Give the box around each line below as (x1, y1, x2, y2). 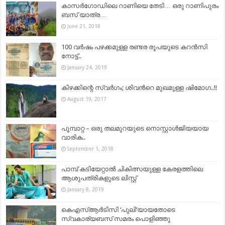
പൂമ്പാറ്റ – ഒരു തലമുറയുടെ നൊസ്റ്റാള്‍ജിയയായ (61, 124, 209, 132)
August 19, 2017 (67, 95, 107, 102)
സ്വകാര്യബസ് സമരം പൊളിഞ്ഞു (61, 215, 171, 223)
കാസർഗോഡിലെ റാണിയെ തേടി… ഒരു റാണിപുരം (61, 2, 219, 10)
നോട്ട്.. (61, 52, 82, 60)
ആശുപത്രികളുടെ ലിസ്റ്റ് (61, 174, 137, 182)
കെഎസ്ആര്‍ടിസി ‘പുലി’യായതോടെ (61, 206, 176, 214)
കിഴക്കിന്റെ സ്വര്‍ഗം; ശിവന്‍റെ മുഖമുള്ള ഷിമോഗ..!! (61, 83, 217, 91)
